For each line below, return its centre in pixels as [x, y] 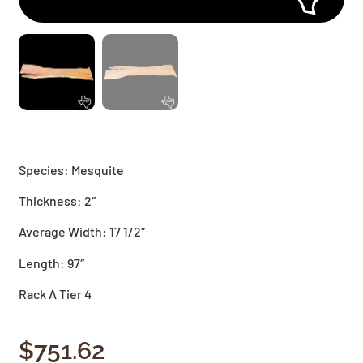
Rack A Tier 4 [56, 294]
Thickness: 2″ [58, 200]
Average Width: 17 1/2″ [83, 232]
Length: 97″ [52, 263]
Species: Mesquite [72, 169]
